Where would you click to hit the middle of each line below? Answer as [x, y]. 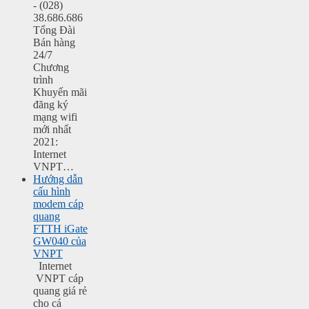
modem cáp [58, 204]
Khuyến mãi [60, 92]
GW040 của [60, 241]
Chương [51, 68]
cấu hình [52, 192]
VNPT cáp [58, 279]
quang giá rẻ [60, 291]
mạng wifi [55, 117]
